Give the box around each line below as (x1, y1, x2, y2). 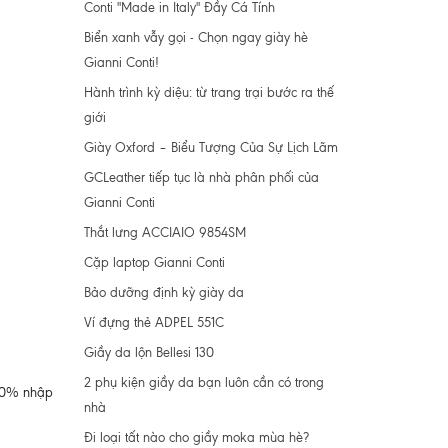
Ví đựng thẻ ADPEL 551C (83, 315, 224, 330)
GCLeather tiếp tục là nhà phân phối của (83, 170, 319, 185)
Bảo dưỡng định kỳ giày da (83, 285, 244, 300)
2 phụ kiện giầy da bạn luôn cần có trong (83, 375, 324, 390)
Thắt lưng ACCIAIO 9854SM (83, 225, 246, 240)
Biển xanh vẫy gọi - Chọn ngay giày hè (83, 30, 308, 45)
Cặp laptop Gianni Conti (83, 255, 225, 270)
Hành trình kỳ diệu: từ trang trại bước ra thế (83, 85, 334, 100)
